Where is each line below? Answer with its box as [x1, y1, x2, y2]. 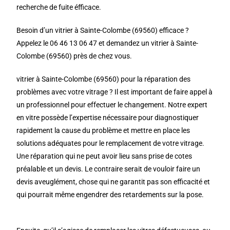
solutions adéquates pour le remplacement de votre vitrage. [16, 139, 205, 147]
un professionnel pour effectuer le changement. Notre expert [16, 101, 208, 109]
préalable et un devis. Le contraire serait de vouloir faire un [16, 165, 201, 173]
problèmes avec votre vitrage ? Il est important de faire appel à [16, 88, 213, 96]
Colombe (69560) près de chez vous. [16, 52, 132, 60]
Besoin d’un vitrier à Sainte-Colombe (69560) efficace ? [16, 26, 189, 34]
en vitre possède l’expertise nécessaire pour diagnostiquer [16, 113, 199, 122]
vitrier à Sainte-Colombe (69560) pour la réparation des [16, 75, 191, 83]
